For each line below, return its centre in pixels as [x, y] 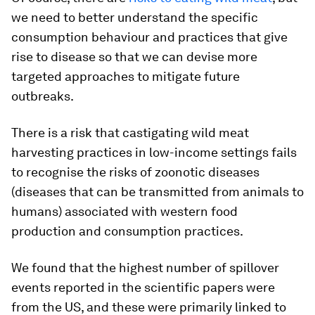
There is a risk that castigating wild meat [130, 133]
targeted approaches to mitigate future [126, 76]
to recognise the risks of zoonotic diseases [135, 172]
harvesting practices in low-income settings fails [154, 152]
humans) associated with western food [124, 211]
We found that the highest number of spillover [145, 268]
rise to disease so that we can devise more [134, 57]
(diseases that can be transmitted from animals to [157, 192]
